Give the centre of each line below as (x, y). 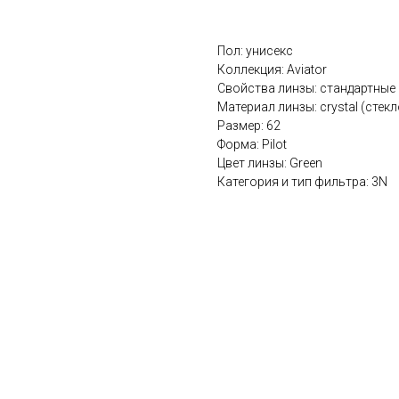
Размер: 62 (249, 125)
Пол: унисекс (255, 50)
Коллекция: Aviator (272, 69)
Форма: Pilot (252, 144)
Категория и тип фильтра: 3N (302, 181)
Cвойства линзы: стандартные (306, 88)
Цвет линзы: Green (270, 163)
